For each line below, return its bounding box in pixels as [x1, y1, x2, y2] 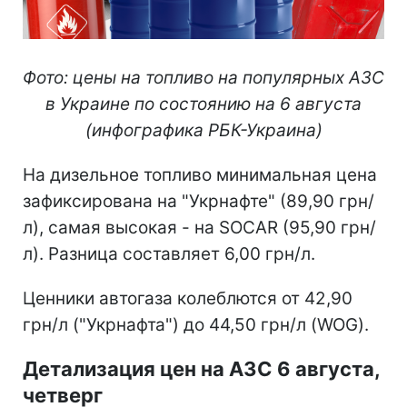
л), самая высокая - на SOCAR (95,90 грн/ [23, 216, 376, 238]
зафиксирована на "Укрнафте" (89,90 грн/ [23, 190, 374, 212]
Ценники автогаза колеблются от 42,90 [23, 287, 352, 309]
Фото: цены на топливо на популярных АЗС [23, 66, 384, 88]
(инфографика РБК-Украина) [84, 119, 323, 141]
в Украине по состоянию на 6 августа [45, 93, 362, 114]
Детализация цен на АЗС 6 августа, [23, 356, 380, 381]
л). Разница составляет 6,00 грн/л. [23, 243, 315, 264]
